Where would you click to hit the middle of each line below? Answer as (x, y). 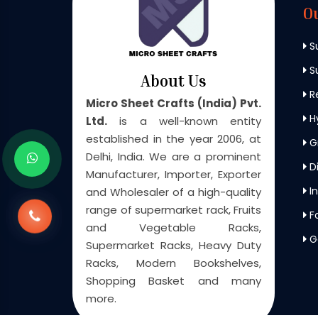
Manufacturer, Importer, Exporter (174, 174)
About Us (174, 81)
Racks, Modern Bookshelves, (174, 263)
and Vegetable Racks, (174, 227)
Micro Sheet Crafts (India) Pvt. (174, 103)
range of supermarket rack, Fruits (174, 209)
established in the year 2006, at (174, 138)
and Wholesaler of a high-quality (174, 192)
